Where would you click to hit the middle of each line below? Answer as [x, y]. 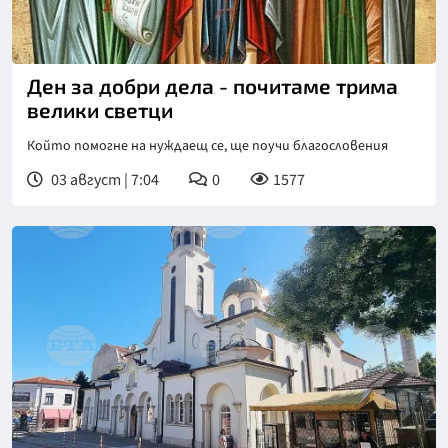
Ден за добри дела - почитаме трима [212, 86]
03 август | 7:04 [103, 180]
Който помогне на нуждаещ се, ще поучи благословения [207, 146]
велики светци [100, 110]
